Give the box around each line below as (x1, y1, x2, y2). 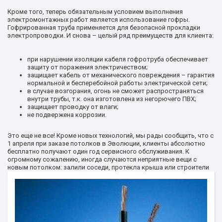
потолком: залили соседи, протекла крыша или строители (30, 163, 209, 171)
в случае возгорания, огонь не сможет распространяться (27, 87, 204, 95)
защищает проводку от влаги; (27, 103, 118, 111)
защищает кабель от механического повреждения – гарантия (27, 71, 215, 79)
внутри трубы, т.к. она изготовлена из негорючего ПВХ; (27, 95, 196, 103)
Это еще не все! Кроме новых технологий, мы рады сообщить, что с (7, 131, 214, 139)
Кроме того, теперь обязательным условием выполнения (7, 7, 183, 15)
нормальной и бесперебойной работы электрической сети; (27, 79, 208, 87)
